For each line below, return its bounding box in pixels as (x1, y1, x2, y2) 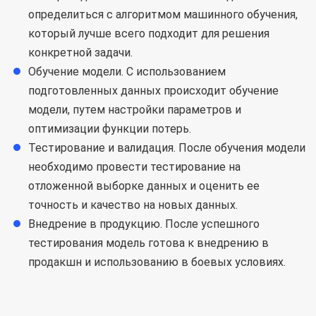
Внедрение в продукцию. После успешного (28, 217, 260, 231)
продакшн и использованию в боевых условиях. (28, 255, 286, 269)
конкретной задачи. (28, 46, 133, 59)
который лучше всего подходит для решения (28, 27, 269, 40)
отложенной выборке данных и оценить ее (28, 179, 260, 193)
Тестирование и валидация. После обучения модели (28, 141, 305, 154)
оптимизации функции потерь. (28, 122, 191, 135)
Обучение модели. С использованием (28, 65, 226, 78)
